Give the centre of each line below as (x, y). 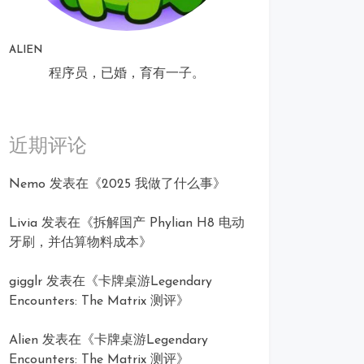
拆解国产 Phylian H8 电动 (169, 223)
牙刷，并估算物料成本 (74, 243)
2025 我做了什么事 (157, 184)
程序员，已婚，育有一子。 (127, 74)
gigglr (26, 282)
